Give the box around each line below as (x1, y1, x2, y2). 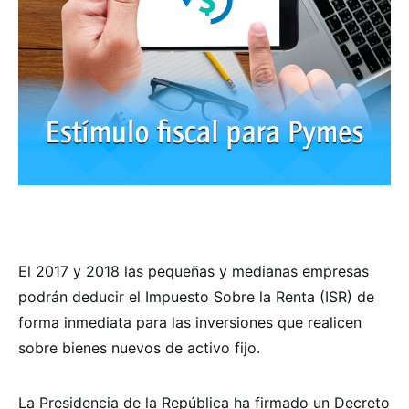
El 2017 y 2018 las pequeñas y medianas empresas (18, 261, 369, 280)
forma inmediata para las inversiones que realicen (18, 312, 362, 331)
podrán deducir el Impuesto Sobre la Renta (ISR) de (18, 287, 374, 306)
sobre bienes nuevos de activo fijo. (18, 338, 260, 357)
